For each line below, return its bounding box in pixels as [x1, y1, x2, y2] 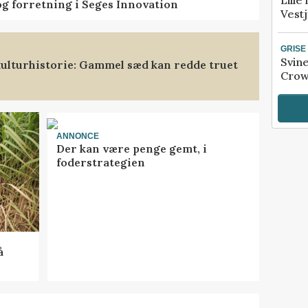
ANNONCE [56, 131, 99, 141]
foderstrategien [56, 155, 145, 170]
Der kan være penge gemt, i [56, 142, 207, 156]
